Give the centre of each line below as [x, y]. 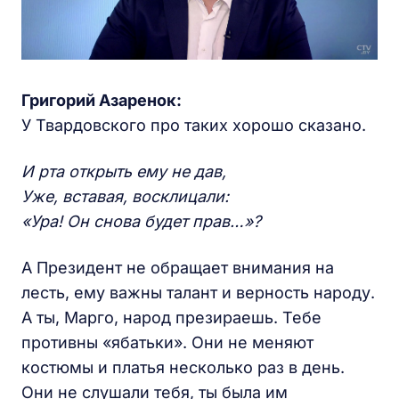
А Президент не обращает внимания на [178, 267]
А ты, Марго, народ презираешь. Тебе [171, 317]
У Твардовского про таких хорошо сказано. [194, 125]
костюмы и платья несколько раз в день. [183, 367]
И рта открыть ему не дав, [124, 171]
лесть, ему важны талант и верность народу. [198, 292]
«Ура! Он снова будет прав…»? [141, 221]
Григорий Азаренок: [102, 100]
